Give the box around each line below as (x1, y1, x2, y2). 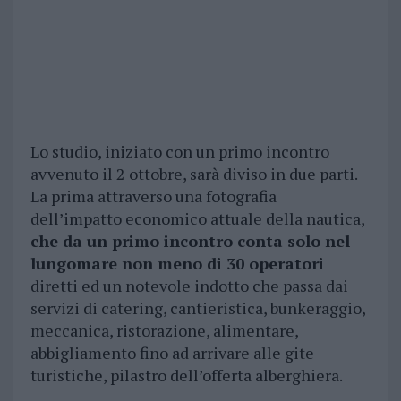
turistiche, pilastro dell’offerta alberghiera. (30, 364, 343, 387)
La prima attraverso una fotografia (30, 185, 277, 208)
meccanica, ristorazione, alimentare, (30, 320, 298, 342)
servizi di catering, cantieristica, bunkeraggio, (30, 297, 365, 320)
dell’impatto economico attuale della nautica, (30, 208, 364, 230)
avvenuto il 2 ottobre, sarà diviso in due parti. (30, 163, 357, 185)
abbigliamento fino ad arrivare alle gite (30, 342, 314, 364)
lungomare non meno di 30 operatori (30, 252, 324, 275)
